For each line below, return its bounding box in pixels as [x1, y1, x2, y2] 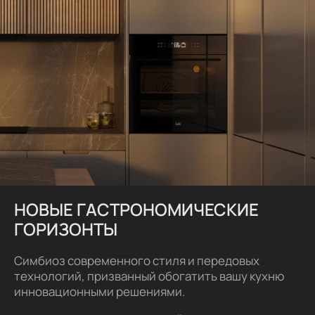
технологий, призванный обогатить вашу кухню [14, 267, 284, 284]
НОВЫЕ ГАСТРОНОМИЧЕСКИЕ [14, 197, 259, 221]
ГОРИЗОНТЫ [14, 217, 117, 240]
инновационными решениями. [14, 283, 187, 300]
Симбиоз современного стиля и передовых [14, 252, 259, 269]
